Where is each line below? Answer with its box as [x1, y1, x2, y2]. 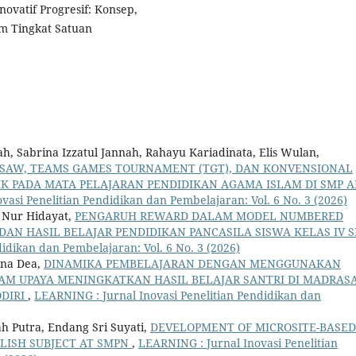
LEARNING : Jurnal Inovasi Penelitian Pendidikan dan [34, 288, 321, 304]
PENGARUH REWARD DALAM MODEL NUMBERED [75, 208, 343, 224]
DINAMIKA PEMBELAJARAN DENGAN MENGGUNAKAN [44, 256, 341, 272]
